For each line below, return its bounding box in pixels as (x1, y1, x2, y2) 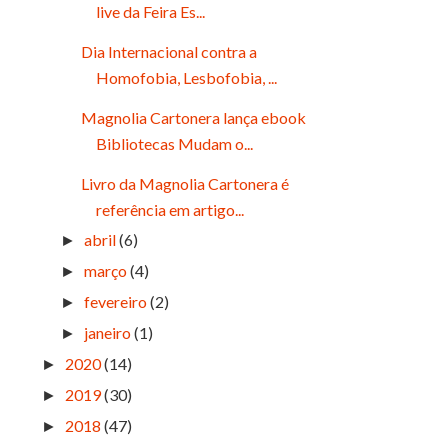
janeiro (84, 323, 132, 343)
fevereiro (84, 292, 148, 312)
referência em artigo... (95, 200, 244, 220)
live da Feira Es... (95, 2, 205, 22)
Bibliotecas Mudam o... (95, 134, 253, 154)
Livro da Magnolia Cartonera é (80, 174, 289, 194)
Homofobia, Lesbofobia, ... (95, 68, 277, 88)
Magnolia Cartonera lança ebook (80, 108, 306, 128)
